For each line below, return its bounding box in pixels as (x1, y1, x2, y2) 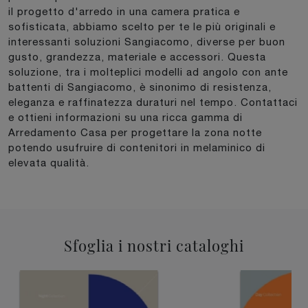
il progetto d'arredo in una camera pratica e (8, 5, 240, 17)
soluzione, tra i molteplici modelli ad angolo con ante (8, 65, 288, 78)
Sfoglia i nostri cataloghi (64, 234, 244, 255)
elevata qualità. (8, 156, 89, 168)
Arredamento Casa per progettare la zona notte (8, 126, 262, 138)
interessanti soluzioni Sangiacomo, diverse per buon (8, 35, 285, 47)
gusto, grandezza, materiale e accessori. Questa (8, 50, 266, 63)
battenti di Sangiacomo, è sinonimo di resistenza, (8, 80, 272, 93)
